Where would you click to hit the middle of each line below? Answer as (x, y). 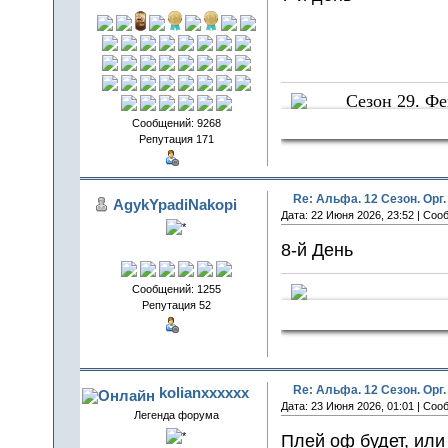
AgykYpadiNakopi (174, 205)
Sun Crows (385, 124)
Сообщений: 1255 (176, 289)
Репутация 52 (176, 305)
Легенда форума (176, 415)
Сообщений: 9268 (176, 123)
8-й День (316, 249)
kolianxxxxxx (203, 393)
